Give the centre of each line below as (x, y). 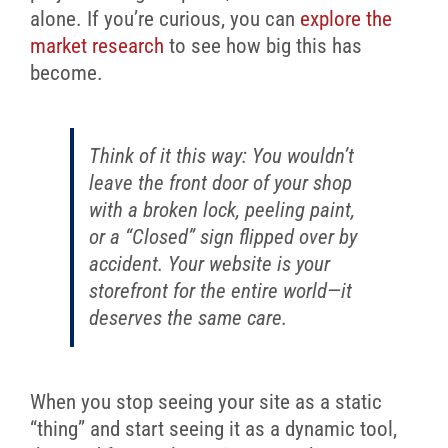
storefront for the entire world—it (220, 291)
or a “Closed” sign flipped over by (222, 237)
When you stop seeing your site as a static (205, 402)
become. (66, 72)
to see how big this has (262, 45)
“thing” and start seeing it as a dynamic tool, (213, 429)
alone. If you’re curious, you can (164, 18)
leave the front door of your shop (220, 183)
